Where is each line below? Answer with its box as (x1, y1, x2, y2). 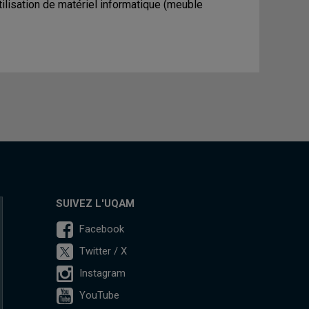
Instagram (79, 267, 126, 279)
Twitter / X (79, 245, 127, 257)
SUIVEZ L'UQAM (55, 197, 134, 210)
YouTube (79, 289, 119, 301)
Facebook (79, 223, 124, 235)
